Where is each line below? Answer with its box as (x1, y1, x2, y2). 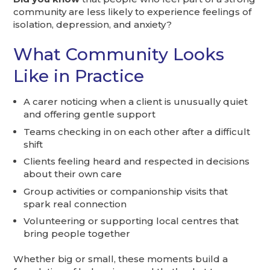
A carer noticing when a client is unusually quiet (24, 96, 248, 108)
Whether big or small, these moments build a (13, 253, 228, 265)
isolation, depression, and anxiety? (13, 19, 172, 31)
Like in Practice (13, 66, 145, 87)
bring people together (24, 228, 131, 240)
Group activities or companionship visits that (24, 185, 228, 197)
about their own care (24, 168, 122, 180)
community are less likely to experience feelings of (13, 6, 252, 18)
